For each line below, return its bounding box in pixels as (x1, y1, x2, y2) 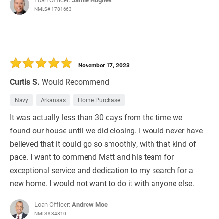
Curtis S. (10, 76, 40, 87)
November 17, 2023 (78, 61, 130, 69)
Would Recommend (42, 76, 109, 87)
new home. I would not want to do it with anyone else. (10, 178, 194, 189)
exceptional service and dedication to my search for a (10, 165, 193, 175)
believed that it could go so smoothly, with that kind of (10, 138, 196, 149)
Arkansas (41, 96, 66, 104)
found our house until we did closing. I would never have (10, 125, 203, 136)
